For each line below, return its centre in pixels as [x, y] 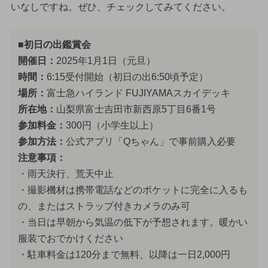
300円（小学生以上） [112, 126]
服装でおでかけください [70, 239]
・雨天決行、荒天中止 [66, 174]
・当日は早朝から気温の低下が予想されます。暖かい [133, 223]
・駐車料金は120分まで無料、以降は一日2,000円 [124, 255]
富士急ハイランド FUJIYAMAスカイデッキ [138, 93]
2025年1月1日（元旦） [106, 61]
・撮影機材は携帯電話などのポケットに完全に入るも [133, 190]
